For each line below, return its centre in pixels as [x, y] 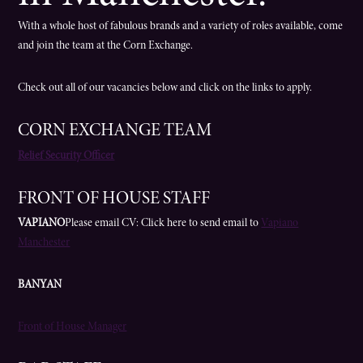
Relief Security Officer [66, 156]
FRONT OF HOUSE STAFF [114, 199]
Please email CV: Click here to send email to [163, 224]
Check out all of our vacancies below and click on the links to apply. [165, 89]
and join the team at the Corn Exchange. [106, 47]
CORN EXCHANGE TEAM [115, 132]
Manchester [44, 243]
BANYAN [40, 286]
